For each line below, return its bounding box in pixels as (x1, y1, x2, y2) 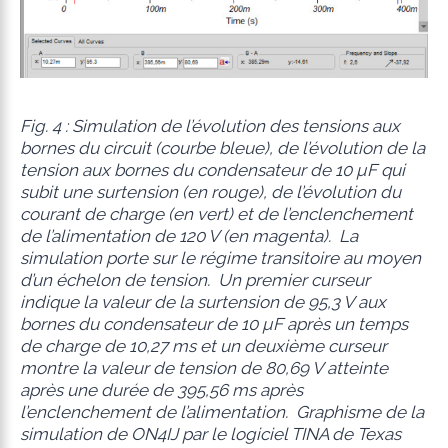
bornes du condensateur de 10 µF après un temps (19, 314, 408, 335)
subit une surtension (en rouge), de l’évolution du (19, 182, 401, 203)
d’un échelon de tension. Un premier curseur (19, 270, 370, 291)
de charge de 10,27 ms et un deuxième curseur (19, 336, 387, 357)
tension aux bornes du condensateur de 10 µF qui (19, 160, 405, 181)
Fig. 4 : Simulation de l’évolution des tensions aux (19, 116, 400, 137)
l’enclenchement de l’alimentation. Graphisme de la (19, 402, 424, 423)
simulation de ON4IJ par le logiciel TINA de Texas (19, 424, 401, 445)
